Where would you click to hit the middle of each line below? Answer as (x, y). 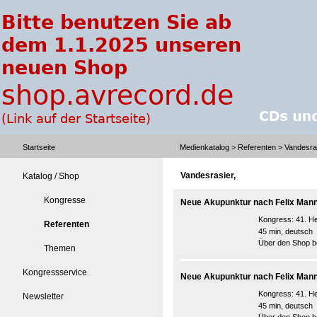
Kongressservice (55, 272)
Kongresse (65, 200)
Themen (60, 248)
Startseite (39, 147)
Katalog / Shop (51, 176)
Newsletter (43, 296)
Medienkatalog (204, 147)
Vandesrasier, (208, 175)
